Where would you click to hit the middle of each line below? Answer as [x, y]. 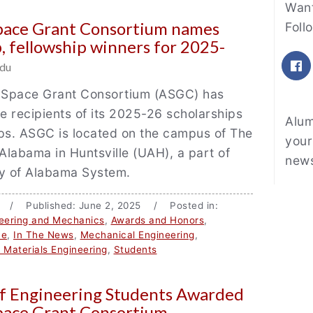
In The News [44, 235]
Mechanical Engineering [137, 235]
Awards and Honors [157, 220]
